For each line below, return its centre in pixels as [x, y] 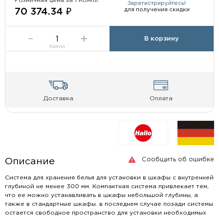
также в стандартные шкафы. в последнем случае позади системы [109, 204]
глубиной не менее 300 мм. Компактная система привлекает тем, [107, 186]
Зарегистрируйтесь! [157, 4]
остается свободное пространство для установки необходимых [105, 213]
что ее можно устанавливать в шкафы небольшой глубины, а [101, 195]
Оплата [161, 98]
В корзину [162, 39]
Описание [30, 161]
